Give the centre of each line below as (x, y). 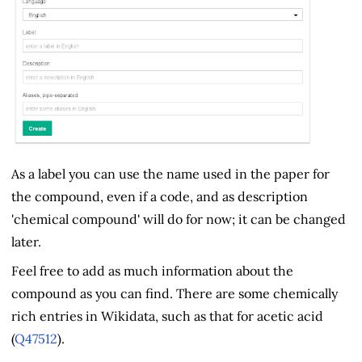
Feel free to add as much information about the (152, 270)
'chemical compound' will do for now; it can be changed (179, 219)
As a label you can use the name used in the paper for (170, 173)
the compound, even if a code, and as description (160, 196)
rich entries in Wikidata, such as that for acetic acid (167, 316)
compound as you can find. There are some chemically (175, 293)
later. (26, 241)
